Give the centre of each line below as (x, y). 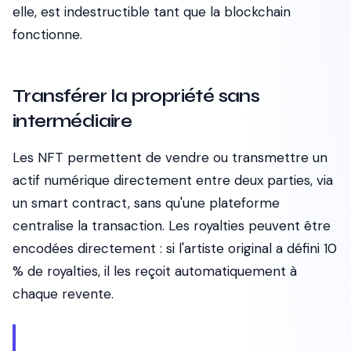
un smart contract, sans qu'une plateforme (146, 203)
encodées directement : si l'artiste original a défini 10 (175, 248)
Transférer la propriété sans (136, 96)
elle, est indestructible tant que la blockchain (152, 12)
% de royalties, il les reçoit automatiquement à (155, 271)
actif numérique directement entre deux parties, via (173, 180)
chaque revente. (63, 294)
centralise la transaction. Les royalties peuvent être (172, 226)
